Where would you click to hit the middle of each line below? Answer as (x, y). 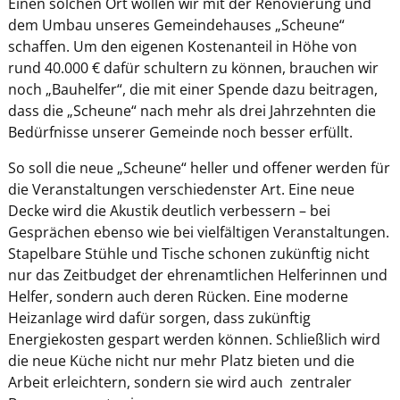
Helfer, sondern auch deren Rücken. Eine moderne (178, 296)
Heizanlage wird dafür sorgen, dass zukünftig (159, 317)
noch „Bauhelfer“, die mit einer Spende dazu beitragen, (192, 89)
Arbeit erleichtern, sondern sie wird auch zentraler (179, 382)
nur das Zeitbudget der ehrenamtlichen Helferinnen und (197, 275)
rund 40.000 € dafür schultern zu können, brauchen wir (193, 67)
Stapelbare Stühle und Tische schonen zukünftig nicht (188, 253)
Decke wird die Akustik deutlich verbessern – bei (169, 210)
